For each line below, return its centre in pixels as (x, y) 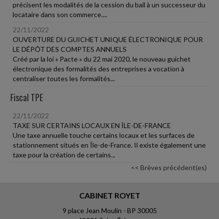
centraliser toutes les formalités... (64, 78)
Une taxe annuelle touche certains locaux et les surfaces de (104, 135)
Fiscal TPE (27, 97)
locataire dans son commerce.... (60, 14)
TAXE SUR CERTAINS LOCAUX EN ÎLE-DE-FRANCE (92, 125)
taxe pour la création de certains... (64, 155)
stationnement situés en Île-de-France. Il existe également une (109, 145)
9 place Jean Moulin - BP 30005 (109, 210)
